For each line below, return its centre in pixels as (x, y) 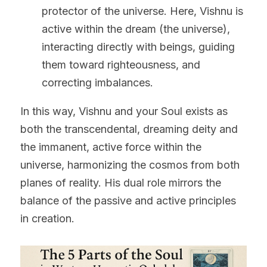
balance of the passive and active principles (128, 200)
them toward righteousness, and (121, 64)
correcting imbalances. (97, 82)
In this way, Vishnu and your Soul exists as (124, 111)
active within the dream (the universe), (136, 29)
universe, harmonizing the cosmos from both (130, 164)
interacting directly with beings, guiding (138, 46)
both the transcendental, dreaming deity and (129, 129)
